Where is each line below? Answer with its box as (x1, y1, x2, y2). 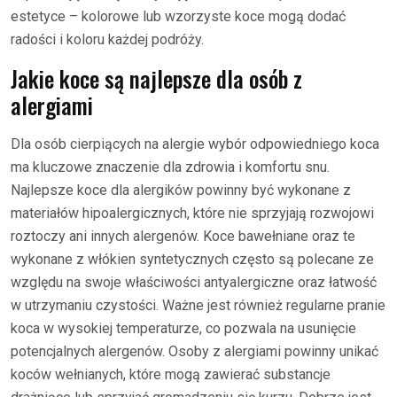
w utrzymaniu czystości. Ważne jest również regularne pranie (11, 297, 385, 314)
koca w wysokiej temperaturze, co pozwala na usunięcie (11, 320, 356, 337)
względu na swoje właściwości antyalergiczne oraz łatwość (11, 274, 377, 291)
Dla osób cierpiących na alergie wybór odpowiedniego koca (11, 136, 379, 152)
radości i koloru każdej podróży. (11, 31, 204, 48)
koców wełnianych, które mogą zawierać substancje (11, 366, 331, 383)
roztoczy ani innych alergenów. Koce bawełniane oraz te (11, 228, 355, 245)
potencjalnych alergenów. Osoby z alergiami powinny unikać (11, 343, 378, 360)
